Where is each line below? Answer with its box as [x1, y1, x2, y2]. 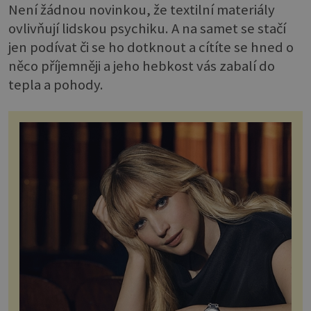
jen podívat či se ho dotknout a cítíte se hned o [8, 38, 294, 57]
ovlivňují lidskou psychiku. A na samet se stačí [8, 19, 286, 38]
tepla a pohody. [8, 76, 103, 94]
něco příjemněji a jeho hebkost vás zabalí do [8, 57, 275, 76]
